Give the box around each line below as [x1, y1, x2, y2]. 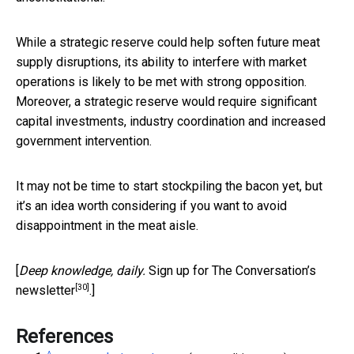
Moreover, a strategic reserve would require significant [16, 93, 317, 109]
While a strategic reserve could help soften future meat [16, 34, 320, 50]
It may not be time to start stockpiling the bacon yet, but [16, 178, 322, 194]
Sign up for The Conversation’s [149, 262, 316, 278]
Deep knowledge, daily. [19, 262, 145, 278]
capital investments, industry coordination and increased [16, 113, 326, 129]
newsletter [16, 282, 75, 298]
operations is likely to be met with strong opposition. [16, 73, 307, 89]
